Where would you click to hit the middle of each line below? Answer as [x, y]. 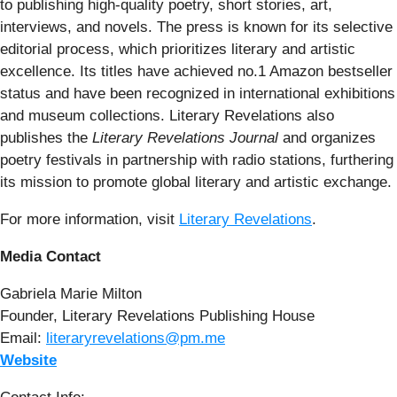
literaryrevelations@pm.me [136, 338]
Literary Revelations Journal [185, 137]
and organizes [327, 137]
